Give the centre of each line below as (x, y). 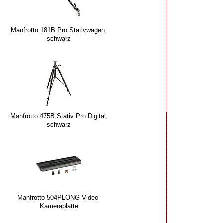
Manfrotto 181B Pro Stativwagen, (59, 30)
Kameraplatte (59, 206)
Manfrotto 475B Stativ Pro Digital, (59, 116)
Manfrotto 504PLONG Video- (59, 198)
